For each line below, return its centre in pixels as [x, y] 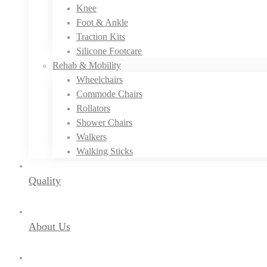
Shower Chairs [104, 122]
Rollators [93, 108]
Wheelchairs [100, 80]
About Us [49, 226]
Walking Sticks [105, 151]
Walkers [91, 137]
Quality [45, 181]
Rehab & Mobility [87, 65]
